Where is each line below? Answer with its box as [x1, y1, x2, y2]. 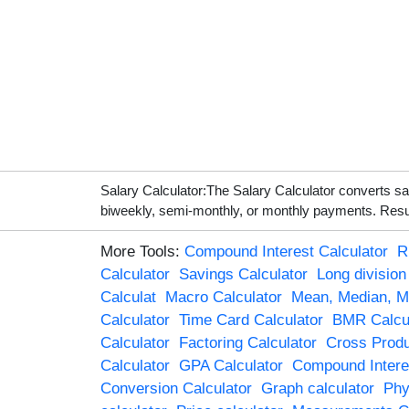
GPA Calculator [178, 356, 283, 374]
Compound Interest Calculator [184, 242, 388, 260]
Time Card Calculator [178, 310, 323, 329]
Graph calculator [260, 379, 374, 397]
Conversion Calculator [100, 379, 252, 397]
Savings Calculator [178, 265, 308, 283]
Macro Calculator [164, 288, 282, 306]
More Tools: [100, 242, 184, 260]
